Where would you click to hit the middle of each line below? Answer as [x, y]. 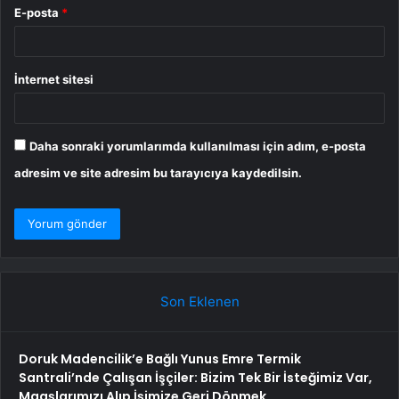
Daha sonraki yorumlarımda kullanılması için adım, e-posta [198, 147]
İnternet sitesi [54, 80]
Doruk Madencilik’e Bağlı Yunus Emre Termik [160, 359]
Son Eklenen [199, 302]
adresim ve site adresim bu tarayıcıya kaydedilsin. [158, 173]
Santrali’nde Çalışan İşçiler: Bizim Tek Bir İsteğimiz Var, [195, 378]
